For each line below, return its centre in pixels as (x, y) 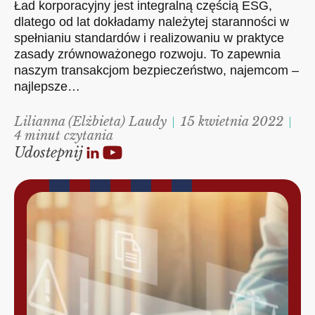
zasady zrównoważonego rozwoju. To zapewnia (147, 54)
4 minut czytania (64, 136)
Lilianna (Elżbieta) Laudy (90, 122)
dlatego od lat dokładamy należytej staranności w (152, 22)
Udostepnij (49, 153)
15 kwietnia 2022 (232, 122)
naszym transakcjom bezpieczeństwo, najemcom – (156, 70)
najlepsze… (47, 86)
